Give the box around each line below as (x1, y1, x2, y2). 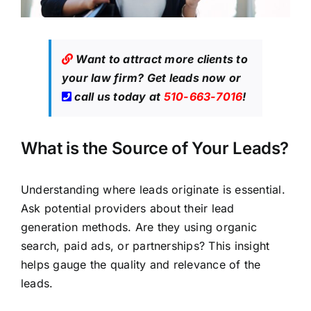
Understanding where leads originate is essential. (20, 183, 285, 197)
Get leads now (146, 71, 226, 85)
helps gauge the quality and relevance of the (20, 258, 261, 272)
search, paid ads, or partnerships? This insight (20, 239, 270, 253)
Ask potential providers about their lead (20, 201, 235, 216)
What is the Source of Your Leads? (20, 138, 289, 159)
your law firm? (61, 71, 147, 85)
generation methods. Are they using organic (20, 220, 258, 235)
